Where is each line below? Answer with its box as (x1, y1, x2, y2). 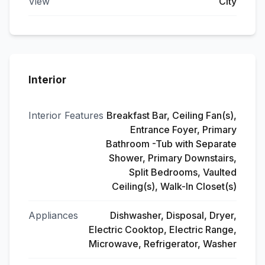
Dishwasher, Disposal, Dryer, (110, 209, 237, 221)
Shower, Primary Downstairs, (109, 152, 237, 164)
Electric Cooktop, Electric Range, (89, 224, 237, 235)
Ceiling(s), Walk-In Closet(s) (112, 180, 237, 192)
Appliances (28, 209, 78, 221)
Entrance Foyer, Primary (130, 124, 237, 135)
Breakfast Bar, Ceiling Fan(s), (106, 109, 237, 121)
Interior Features (28, 109, 104, 121)
